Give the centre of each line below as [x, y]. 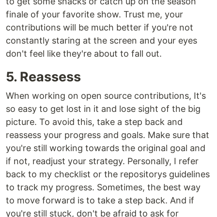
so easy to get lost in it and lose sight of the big [103, 109]
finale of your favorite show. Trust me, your [94, 14]
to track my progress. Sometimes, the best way [103, 187]
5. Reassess [43, 77]
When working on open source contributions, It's [106, 96]
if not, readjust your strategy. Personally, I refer [102, 161]
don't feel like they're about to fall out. [84, 54]
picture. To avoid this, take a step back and [94, 122]
